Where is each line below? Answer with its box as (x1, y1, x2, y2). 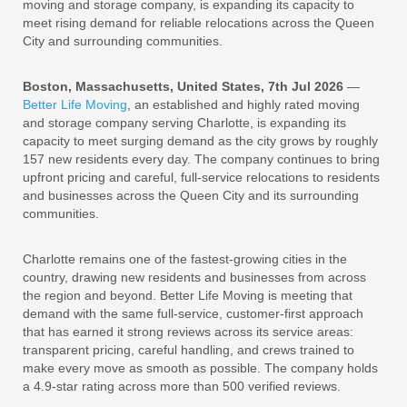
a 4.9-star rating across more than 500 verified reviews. (23, 378, 341, 393)
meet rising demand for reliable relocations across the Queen (23, 15, 374, 30)
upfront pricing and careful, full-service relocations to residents (23, 169, 380, 184)
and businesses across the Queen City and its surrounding (23, 187, 359, 203)
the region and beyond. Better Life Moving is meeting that (23, 287, 352, 303)
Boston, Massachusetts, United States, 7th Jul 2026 (23, 78, 343, 94)
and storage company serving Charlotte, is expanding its (23, 114, 346, 130)
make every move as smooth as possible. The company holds (23, 360, 378, 375)
